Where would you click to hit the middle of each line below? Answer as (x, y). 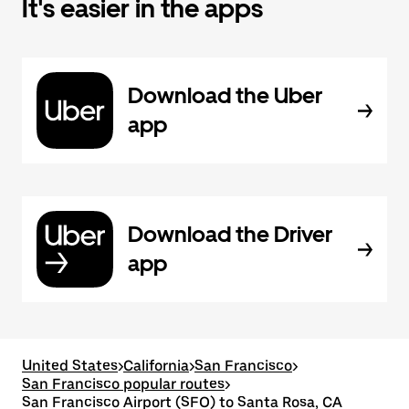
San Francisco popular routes (123, 384)
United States (70, 366)
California (156, 366)
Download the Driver (230, 234)
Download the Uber (225, 95)
